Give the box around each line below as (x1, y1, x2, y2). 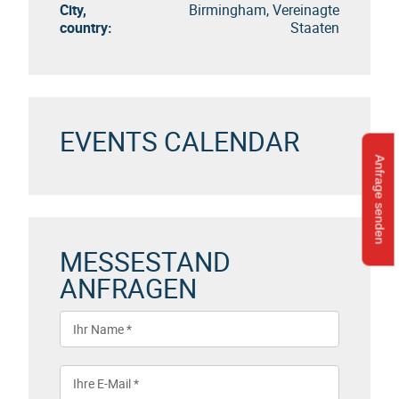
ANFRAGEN (60, 270, 197, 306)
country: (60, 18, 112, 37)
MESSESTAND (60, 243, 231, 280)
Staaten (290, 18, 339, 37)
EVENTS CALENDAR (60, 123, 299, 159)
